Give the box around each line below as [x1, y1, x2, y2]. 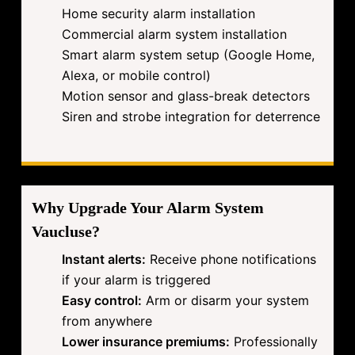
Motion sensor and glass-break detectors [62, 88, 311, 105]
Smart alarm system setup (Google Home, [62, 47, 315, 63]
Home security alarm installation [62, 6, 256, 22]
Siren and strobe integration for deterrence [62, 109, 321, 125]
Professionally [230, 334, 319, 350]
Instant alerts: [62, 251, 147, 268]
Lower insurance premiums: [62, 334, 231, 350]
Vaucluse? [32, 223, 101, 241]
